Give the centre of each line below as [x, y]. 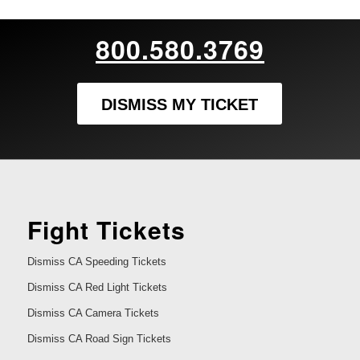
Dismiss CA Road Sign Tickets [99, 339]
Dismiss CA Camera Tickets [93, 313]
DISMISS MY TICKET [180, 104]
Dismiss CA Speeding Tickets [96, 262]
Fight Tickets [106, 230]
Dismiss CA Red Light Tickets [97, 288]
